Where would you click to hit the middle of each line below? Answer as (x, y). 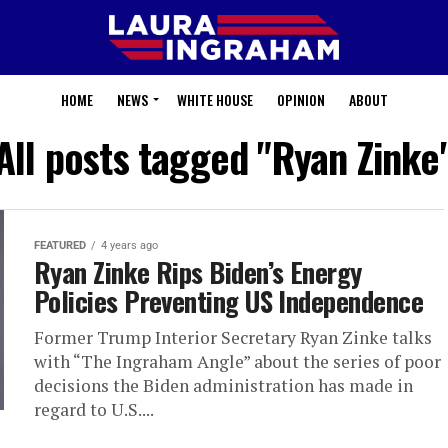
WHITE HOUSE (214, 99)
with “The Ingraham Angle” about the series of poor (237, 361)
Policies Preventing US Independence (228, 301)
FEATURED (60, 245)
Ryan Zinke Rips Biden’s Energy (198, 272)
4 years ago (129, 245)
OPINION (300, 99)
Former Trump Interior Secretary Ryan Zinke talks (233, 337)
